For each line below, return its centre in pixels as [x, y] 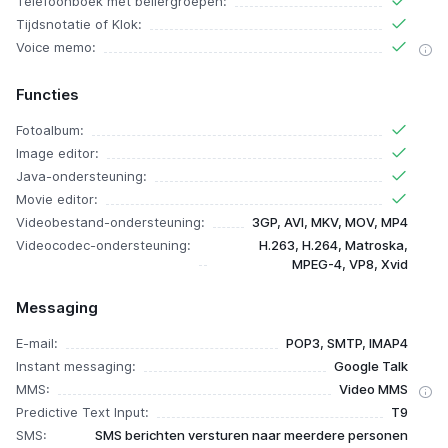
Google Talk [371, 366]
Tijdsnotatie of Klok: [79, 24]
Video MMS [373, 389]
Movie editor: [57, 199]
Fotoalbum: [50, 130]
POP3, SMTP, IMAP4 [347, 343]
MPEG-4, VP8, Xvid [350, 264]
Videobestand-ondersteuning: [110, 222]
